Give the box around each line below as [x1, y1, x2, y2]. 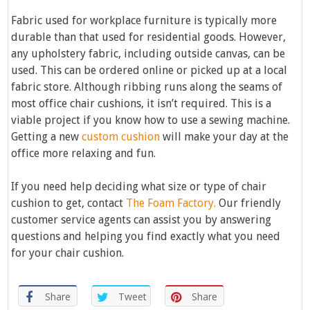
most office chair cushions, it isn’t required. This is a [11, 97, 272, 111]
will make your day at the [160, 130, 289, 144]
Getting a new [11, 130, 82, 144]
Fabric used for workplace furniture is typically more [11, 14, 277, 28]
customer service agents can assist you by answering [11, 213, 272, 227]
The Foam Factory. [126, 197, 217, 210]
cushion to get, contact [11, 197, 127, 210]
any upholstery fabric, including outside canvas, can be [11, 47, 286, 61]
